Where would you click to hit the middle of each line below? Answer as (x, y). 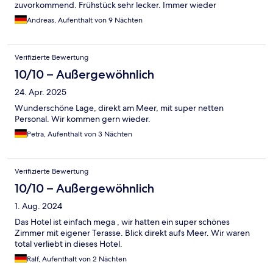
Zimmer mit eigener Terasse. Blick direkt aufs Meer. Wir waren (132, 233)
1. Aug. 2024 (38, 206)
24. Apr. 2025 (41, 92)
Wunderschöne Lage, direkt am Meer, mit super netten (119, 108)
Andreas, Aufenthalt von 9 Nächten (85, 20)
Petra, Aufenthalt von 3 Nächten (80, 134)
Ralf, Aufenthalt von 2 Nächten (77, 259)
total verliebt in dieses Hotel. (69, 244)
